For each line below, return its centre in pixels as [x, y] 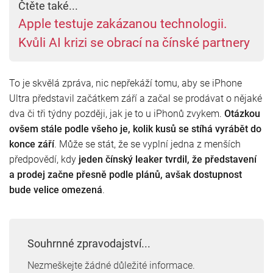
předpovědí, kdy [44, 159]
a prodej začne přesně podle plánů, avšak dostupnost [126, 174]
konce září [32, 144]
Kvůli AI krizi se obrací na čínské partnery [134, 42]
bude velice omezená [56, 190]
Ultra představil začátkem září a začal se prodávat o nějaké [136, 98]
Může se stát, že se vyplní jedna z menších [150, 144]
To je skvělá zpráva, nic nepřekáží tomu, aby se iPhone [126, 83]
